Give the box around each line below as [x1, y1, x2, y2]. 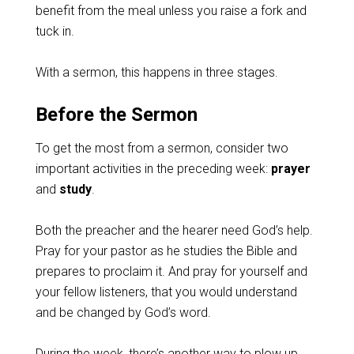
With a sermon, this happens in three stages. [35, 65, 278, 80]
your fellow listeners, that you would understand [35, 284, 297, 299]
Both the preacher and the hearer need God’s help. [35, 223, 313, 238]
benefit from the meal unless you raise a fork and [35, 3, 307, 18]
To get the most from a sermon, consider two [35, 141, 288, 156]
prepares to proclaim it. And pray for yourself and [35, 264, 307, 279]
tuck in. [35, 24, 74, 39]
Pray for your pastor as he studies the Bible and [35, 243, 297, 258]
